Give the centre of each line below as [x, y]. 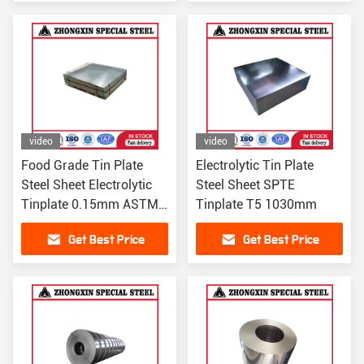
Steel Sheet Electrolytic [87, 185]
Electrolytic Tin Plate [255, 165]
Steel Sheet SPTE [245, 185]
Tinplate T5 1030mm [256, 204]
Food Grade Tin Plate [82, 165]
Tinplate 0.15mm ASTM [90, 204]
